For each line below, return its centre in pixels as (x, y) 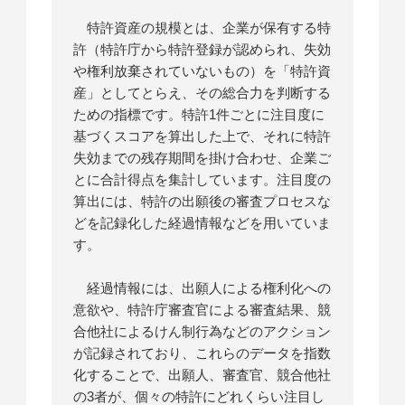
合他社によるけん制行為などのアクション (202, 332)
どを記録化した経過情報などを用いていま (202, 223)
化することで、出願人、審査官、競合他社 (202, 375)
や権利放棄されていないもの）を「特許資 (202, 71)
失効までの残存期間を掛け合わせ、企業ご (202, 158)
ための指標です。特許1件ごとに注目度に (199, 115)
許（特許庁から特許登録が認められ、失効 (202, 50)
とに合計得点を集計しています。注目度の (202, 180)
